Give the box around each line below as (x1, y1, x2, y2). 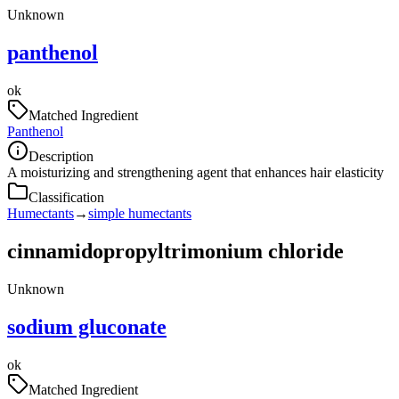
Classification (28, 190, 104, 206)
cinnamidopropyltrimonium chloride (7, 240, 344, 264)
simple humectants (88, 206, 191, 222)
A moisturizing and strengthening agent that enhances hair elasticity (7, 165, 384, 181)
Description (28, 149, 94, 165)
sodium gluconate (7, 314, 167, 338)
